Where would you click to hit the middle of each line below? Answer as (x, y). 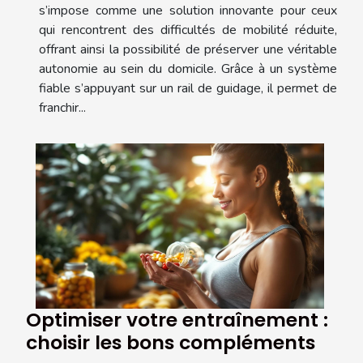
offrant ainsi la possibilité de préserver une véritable (188, 50)
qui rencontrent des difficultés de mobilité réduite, (188, 30)
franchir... (62, 108)
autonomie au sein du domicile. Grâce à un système (188, 69)
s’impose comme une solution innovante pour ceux (188, 11)
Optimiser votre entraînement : (177, 319)
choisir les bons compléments (171, 342)
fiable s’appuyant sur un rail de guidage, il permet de (188, 89)
